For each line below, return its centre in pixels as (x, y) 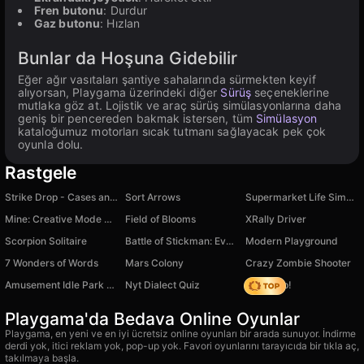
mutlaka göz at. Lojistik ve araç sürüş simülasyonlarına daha (180, 105)
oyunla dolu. (51, 144)
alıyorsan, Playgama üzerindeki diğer (119, 92)
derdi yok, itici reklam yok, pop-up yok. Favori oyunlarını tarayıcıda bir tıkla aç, (182, 346)
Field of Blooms (160, 219)
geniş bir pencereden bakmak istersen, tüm (137, 118)
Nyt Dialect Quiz (162, 285)
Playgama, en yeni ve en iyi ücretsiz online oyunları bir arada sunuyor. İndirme (180, 334)
